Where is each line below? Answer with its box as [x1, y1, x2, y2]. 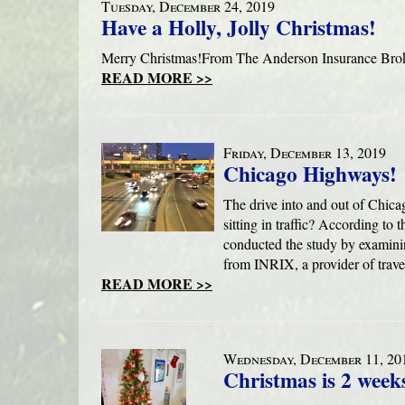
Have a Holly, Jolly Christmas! [101, 12, 376, 42]
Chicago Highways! [223, 158, 397, 189]
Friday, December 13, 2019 [223, 143, 386, 162]
